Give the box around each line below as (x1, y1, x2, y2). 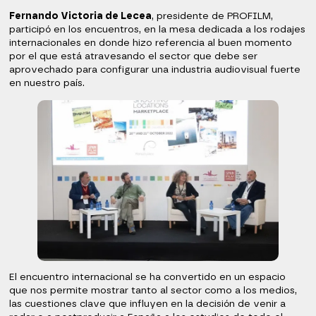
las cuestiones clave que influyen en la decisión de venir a (9, 298, 286, 309)
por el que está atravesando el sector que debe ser (9, 51, 258, 61)
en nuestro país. (9, 78, 85, 88)
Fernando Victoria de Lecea (9, 11, 152, 21)
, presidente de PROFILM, (152, 11, 274, 21)
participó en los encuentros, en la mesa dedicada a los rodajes (9, 24, 306, 35)
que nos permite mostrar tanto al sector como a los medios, (9, 285, 298, 296)
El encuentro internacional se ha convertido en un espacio (9, 272, 286, 282)
